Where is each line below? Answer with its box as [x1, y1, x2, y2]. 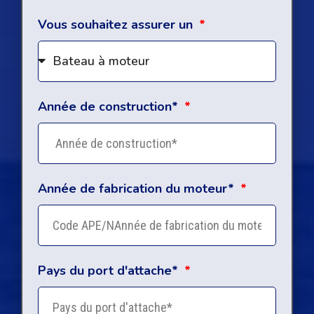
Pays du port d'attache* [38, 261, 182, 279]
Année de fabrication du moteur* [38, 179, 238, 197]
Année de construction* [38, 97, 182, 115]
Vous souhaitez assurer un [38, 15, 196, 33]
